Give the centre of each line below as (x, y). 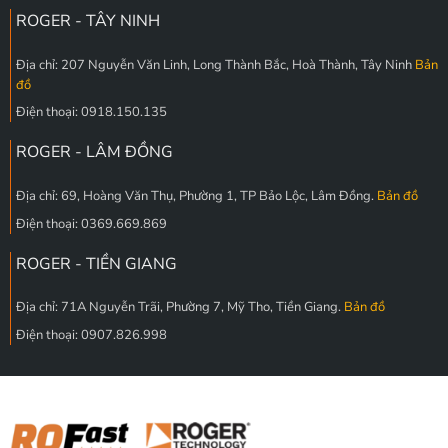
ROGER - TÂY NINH (87, 20)
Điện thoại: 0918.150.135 (91, 112)
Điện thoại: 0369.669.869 (91, 223)
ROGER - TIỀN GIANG (96, 263)
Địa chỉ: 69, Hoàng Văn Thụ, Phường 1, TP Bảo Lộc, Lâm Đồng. (196, 195)
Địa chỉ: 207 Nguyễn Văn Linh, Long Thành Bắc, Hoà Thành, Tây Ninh (215, 64)
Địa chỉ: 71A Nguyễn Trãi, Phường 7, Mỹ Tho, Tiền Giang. (179, 307)
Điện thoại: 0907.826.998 (91, 335)
